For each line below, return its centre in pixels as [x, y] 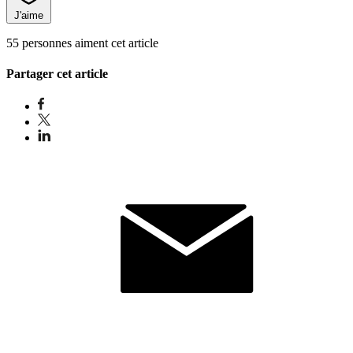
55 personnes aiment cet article [82, 43]
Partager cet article [57, 74]
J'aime [29, 15]
